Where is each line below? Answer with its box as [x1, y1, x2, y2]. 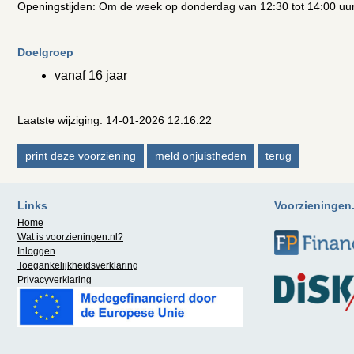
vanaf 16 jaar [55, 69, 127, 82]
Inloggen [17, 246, 55, 257]
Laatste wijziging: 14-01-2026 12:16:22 [17, 114, 212, 126]
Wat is [17, 232, 43, 243]
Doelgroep [17, 46, 73, 58]
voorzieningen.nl [43, 232, 118, 243]
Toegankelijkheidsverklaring [17, 260, 138, 271]
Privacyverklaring [17, 274, 92, 285]
